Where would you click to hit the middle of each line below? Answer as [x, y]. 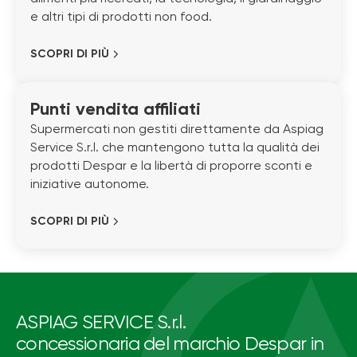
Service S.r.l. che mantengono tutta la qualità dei [175, 148]
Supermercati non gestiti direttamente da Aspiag [177, 129]
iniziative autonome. [90, 184]
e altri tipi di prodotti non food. [121, 18]
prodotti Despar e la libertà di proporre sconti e [171, 166]
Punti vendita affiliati [116, 110]
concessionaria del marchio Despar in [170, 345]
